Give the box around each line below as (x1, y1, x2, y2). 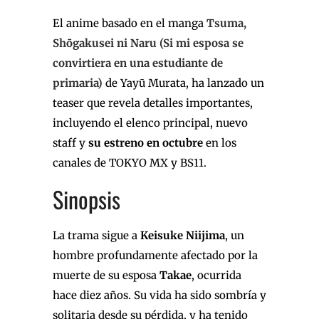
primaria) (53, 75, 103, 90)
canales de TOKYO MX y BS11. (53, 155, 206, 169)
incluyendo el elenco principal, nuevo (53, 115, 248, 130)
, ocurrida (192, 268, 241, 282)
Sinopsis (53, 182, 120, 216)
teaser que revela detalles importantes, (53, 95, 253, 110)
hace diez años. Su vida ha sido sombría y (53, 288, 266, 302)
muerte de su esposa (53, 268, 159, 282)
